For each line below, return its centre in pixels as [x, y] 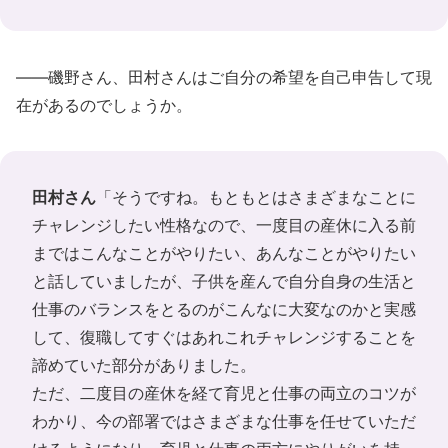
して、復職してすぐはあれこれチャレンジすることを [224, 336]
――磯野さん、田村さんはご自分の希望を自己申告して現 [224, 76]
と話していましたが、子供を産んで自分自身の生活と [224, 280]
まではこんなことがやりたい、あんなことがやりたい [224, 252]
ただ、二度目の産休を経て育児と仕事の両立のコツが [224, 392]
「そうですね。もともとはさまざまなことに [256, 196]
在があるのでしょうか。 [104, 104]
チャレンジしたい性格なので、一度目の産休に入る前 [224, 224]
